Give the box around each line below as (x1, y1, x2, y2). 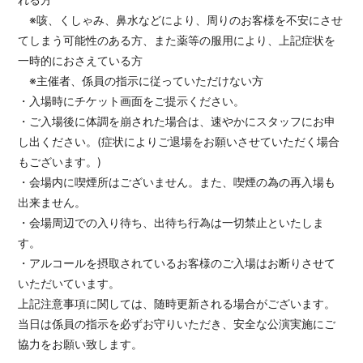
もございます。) (18, 155, 102, 169)
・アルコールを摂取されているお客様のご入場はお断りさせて (18, 256, 336, 271)
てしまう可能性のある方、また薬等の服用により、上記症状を (18, 33, 336, 48)
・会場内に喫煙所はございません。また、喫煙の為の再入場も (18, 175, 336, 190)
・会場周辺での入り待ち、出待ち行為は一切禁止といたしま (18, 216, 325, 230)
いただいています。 (18, 276, 121, 291)
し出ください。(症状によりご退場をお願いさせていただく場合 (18, 135, 340, 149)
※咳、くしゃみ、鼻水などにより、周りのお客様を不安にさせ (18, 13, 344, 28)
